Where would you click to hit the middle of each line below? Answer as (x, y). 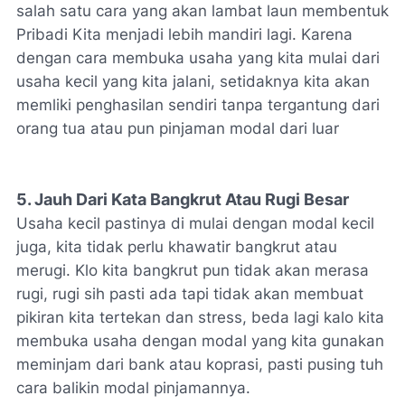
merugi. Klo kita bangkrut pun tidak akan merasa (193, 271)
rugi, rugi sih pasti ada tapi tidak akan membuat (190, 294)
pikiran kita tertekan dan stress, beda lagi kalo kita (200, 318)
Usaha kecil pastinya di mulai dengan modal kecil (195, 224)
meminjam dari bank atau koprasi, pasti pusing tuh (200, 365)
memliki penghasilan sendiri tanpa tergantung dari (198, 105)
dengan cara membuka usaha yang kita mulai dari (198, 58)
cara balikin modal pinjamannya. (133, 388)
